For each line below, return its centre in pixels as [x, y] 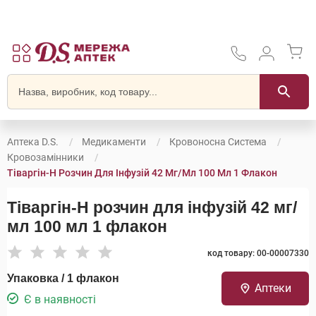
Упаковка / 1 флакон [63, 278]
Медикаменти [114, 142]
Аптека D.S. [33, 142]
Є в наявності [60, 299]
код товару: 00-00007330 [258, 253]
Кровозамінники [45, 157]
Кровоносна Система [218, 142]
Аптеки [273, 288]
